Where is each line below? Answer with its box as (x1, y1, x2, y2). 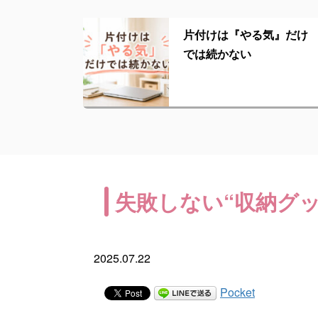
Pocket (220, 283, 255, 300)
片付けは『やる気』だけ (183, 26, 309, 43)
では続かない (183, 45, 252, 62)
